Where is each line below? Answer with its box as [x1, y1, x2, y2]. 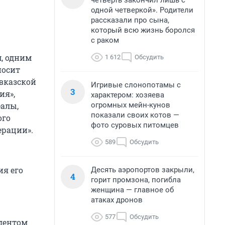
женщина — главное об [91, 185, 174, 194]
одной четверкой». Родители [91, 6, 193, 15]
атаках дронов [91, 195, 143, 204]
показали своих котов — [91, 110, 179, 120]
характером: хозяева [91, 90, 164, 99]
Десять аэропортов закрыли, [91, 165, 194, 174]
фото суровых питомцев [91, 121, 179, 130]
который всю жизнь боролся [91, 26, 195, 35]
